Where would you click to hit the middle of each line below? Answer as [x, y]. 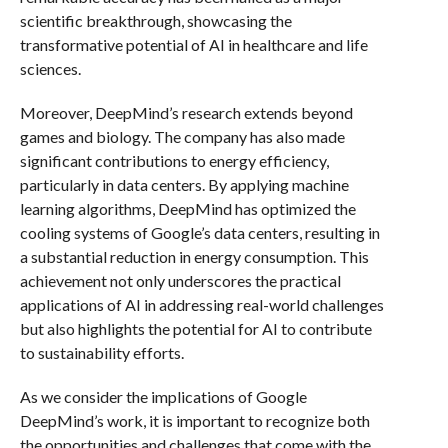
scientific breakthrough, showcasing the [155, 20]
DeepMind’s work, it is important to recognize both [194, 420]
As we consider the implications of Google [163, 396]
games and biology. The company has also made [182, 136]
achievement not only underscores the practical [180, 280]
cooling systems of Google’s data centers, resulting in [199, 232]
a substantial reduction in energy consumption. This [194, 256]
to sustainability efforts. [101, 352]
